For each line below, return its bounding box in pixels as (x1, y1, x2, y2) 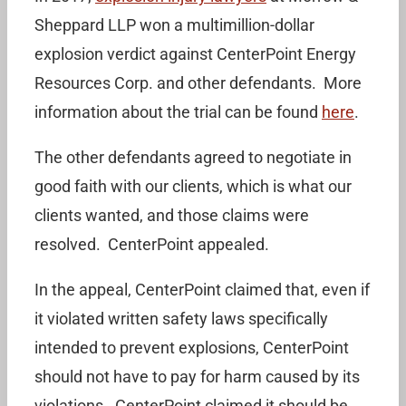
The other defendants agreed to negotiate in (34, 148, 352, 167)
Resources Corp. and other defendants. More (34, 73, 362, 92)
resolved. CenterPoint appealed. (34, 235, 269, 254)
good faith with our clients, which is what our (34, 177, 352, 196)
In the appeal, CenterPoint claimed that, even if (34, 280, 370, 299)
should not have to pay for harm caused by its (34, 367, 360, 386)
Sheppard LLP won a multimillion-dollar (34, 15, 314, 34)
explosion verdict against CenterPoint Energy (34, 44, 356, 63)
